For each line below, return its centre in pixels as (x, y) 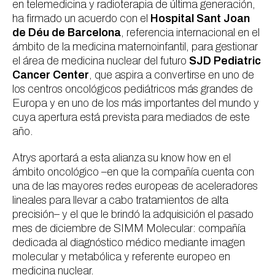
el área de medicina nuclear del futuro (101, 61)
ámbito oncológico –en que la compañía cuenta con (133, 172)
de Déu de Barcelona (67, 33)
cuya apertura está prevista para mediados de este (131, 117)
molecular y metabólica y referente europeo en (121, 257)
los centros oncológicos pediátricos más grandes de (133, 89)
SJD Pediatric (225, 61)
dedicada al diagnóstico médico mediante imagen (129, 242)
